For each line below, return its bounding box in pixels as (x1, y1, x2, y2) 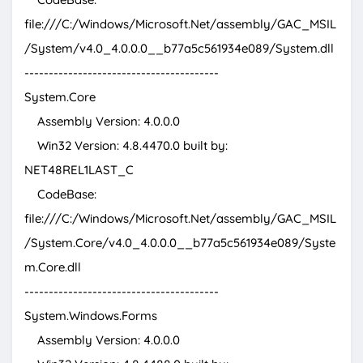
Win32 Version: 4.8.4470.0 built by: (24, 138, 228, 154)
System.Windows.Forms (24, 308, 157, 324)
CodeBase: (24, 186, 96, 203)
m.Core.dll (24, 259, 81, 275)
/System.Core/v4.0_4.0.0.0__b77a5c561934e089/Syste (24, 235, 335, 251)
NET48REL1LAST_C (24, 162, 134, 178)
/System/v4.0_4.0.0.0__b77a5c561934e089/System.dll (24, 41, 334, 57)
